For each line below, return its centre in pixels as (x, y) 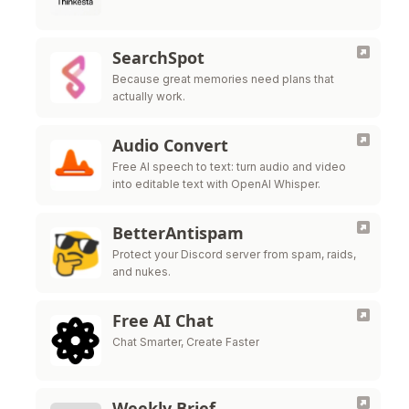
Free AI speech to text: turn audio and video (229, 167)
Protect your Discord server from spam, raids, (234, 254)
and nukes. (142, 272)
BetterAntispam (178, 233)
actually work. (149, 96)
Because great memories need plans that (223, 79)
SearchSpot (158, 58)
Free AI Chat (163, 320)
